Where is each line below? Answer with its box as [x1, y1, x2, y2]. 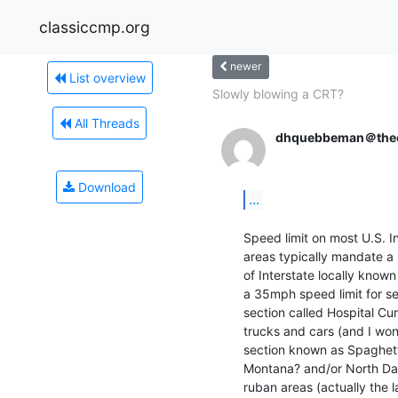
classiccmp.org [39, 17, 150, 36]
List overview [65, 69, 146, 85]
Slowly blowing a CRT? [212, 85, 344, 101]
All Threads [71, 115, 139, 131]
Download [75, 179, 136, 195]
